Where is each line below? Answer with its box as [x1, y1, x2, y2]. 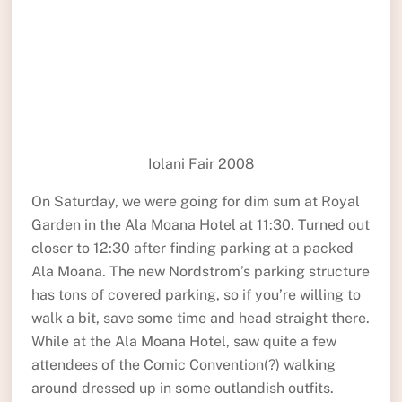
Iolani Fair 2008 [147, 154, 254, 172]
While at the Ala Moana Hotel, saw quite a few [31, 332, 336, 350]
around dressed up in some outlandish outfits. [31, 379, 334, 397]
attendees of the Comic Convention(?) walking [31, 355, 336, 373]
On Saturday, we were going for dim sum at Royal [31, 192, 360, 210]
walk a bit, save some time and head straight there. [31, 309, 370, 327]
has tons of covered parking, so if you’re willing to [31, 285, 361, 303]
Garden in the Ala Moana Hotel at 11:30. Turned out [31, 215, 370, 233]
